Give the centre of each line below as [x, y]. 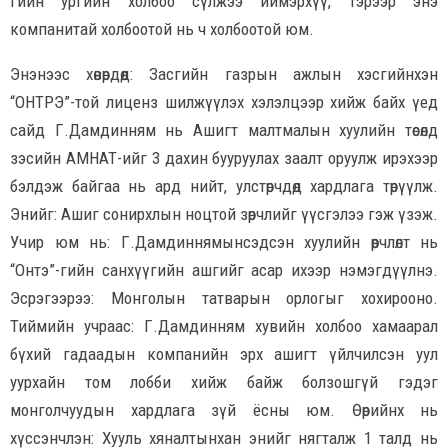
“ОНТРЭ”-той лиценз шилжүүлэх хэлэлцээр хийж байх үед [224, 101]
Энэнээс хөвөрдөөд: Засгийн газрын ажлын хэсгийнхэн [224, 73]
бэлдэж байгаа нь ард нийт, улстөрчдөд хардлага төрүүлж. [224, 185]
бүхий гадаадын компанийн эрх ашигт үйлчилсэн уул [224, 353]
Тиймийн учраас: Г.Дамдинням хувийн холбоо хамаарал [224, 325]
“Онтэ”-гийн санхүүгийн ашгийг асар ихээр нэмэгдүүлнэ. [224, 269]
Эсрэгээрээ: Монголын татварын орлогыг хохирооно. [224, 297]
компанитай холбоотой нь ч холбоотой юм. [162, 28]
